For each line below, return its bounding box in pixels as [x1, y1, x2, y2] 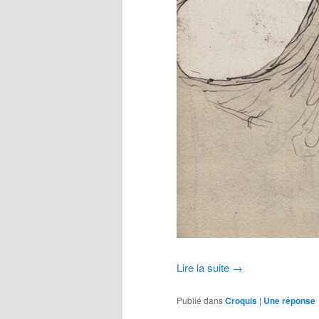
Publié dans [177, 293, 223, 306]
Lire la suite [177, 260, 232, 276]
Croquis [225, 293, 257, 307]
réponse [280, 293, 315, 307]
